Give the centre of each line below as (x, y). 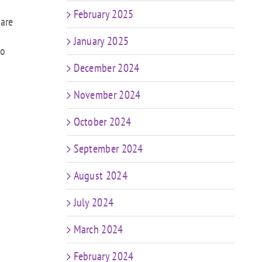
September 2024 (108, 149)
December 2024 (106, 68)
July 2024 (94, 202)
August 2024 (100, 175)
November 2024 (107, 95)
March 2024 (98, 229)
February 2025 (104, 14)
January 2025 (101, 41)
